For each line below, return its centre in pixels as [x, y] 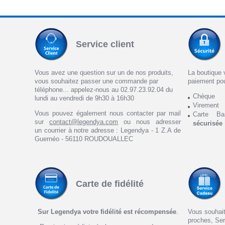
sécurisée [208, 123]
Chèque [204, 96]
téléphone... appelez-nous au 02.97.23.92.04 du [104, 89]
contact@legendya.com [84, 122]
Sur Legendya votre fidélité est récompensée [107, 212]
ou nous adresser [149, 122]
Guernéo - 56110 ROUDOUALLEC [84, 139]
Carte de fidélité [110, 184]
